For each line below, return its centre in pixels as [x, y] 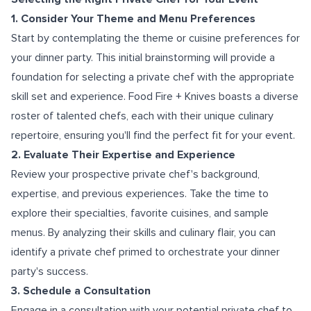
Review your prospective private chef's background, [135, 174]
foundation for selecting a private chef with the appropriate [153, 77]
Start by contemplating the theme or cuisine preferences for [155, 38]
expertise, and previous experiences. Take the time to [140, 194]
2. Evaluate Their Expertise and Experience [123, 155]
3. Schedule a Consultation [81, 291]
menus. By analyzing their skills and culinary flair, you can [143, 233]
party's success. [50, 271]
